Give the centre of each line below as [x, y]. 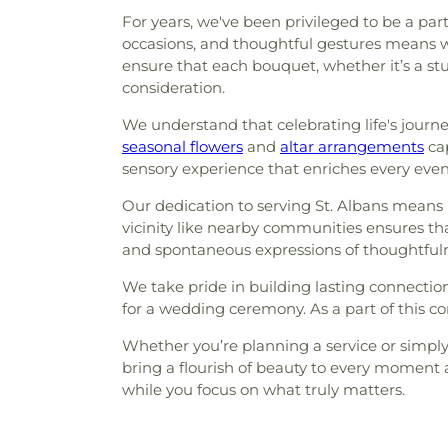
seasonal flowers [182, 146]
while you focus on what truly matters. [263, 389]
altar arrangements [352, 146]
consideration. [173, 87]
